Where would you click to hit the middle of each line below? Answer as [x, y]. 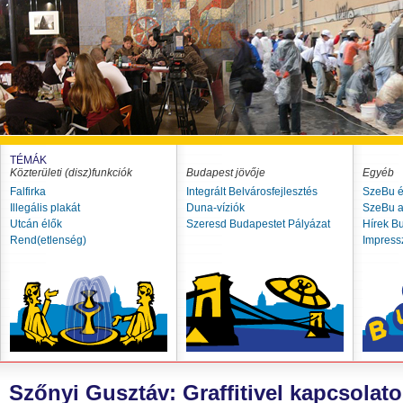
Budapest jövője [226, 173]
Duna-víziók [215, 208]
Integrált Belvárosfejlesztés [252, 192]
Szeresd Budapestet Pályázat [258, 224]
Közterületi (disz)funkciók [71, 173]
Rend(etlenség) [48, 240]
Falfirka [28, 192]
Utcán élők [36, 224]
